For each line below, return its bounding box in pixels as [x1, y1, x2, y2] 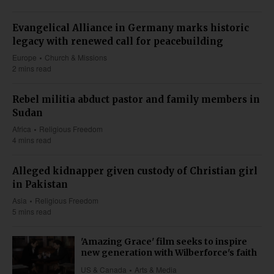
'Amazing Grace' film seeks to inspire [81, 235, 247, 247]
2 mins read [12, 62, 51, 73]
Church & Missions [45, 51, 108, 62]
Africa [12, 123, 31, 134]
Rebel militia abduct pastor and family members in [12, 93, 260, 105]
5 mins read [12, 206, 51, 217]
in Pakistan [12, 178, 68, 190]
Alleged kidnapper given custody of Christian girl [12, 165, 257, 177]
